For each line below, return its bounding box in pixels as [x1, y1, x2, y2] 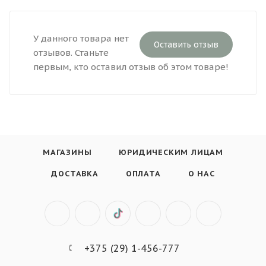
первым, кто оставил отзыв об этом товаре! [33, 61, 229, 72]
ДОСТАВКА [51, 169, 99, 179]
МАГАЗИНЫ [42, 147, 92, 158]
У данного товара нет [33, 32, 129, 44]
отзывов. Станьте [33, 46, 109, 58]
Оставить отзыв [154, 39, 218, 50]
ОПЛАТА [125, 169, 161, 179]
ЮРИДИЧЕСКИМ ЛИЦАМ [119, 147, 223, 158]
